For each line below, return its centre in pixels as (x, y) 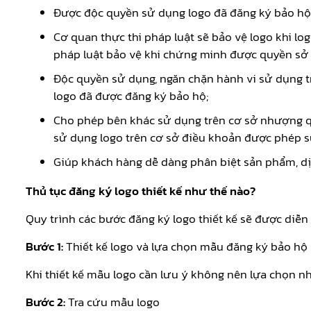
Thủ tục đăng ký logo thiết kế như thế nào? (141, 191)
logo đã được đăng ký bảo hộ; (131, 96)
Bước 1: (44, 247)
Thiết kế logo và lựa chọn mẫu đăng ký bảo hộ (185, 247)
